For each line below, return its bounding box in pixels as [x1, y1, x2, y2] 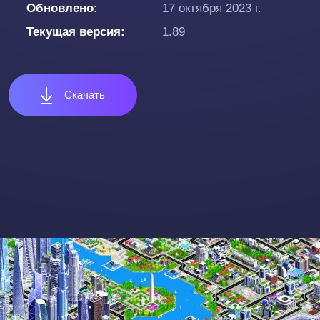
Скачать [61, 89, 105, 101]
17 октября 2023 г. [162, 1, 261, 15]
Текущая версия [26, 25, 121, 39]
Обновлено [26, 1, 94, 15]
